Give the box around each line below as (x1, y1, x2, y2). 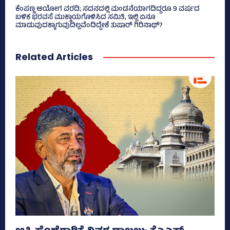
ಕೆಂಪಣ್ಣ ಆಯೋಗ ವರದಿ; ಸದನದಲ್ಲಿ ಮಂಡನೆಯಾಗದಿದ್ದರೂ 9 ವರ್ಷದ (15, 4, 200, 16)
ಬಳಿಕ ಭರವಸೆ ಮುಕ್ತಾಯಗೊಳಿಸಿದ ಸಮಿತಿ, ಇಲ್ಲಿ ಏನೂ (15, 12, 156, 24)
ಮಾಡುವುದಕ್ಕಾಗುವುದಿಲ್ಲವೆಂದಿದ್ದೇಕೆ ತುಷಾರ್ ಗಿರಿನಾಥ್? (15, 20, 162, 32)
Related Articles (15, 50, 93, 64)
